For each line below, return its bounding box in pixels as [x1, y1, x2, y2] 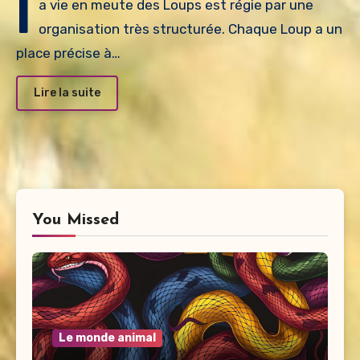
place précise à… [16, 45, 121, 62]
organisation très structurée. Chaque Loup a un [39, 21, 342, 38]
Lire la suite [34, 85, 100, 100]
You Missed [32, 212, 119, 229]
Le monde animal [59, 331, 156, 346]
